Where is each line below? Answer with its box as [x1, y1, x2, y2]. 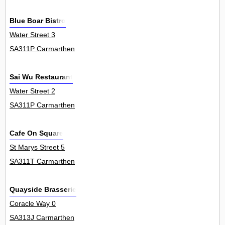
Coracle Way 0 [10, 199, 56, 208]
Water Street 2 [10, 87, 55, 95]
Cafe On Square [10, 129, 63, 138]
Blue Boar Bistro [10, 17, 66, 25]
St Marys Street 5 [10, 143, 65, 152]
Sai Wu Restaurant [10, 73, 73, 81]
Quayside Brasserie [10, 185, 76, 194]
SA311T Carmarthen [10, 157, 75, 166]
